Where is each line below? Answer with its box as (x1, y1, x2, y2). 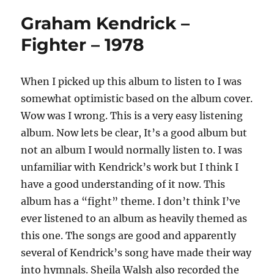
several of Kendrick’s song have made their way (21, 246, 252, 259)
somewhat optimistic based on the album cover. (21, 92, 253, 105)
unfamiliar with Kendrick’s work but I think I (21, 161, 239, 174)
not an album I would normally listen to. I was (21, 144, 243, 157)
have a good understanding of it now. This (21, 178, 226, 191)
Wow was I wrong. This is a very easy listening (21, 109, 243, 122)
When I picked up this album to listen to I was (21, 75, 242, 88)
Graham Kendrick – (21, 13, 190, 34)
